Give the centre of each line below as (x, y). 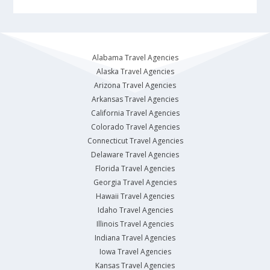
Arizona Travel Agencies (135, 86)
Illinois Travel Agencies (135, 224)
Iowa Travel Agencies (135, 252)
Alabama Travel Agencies (135, 58)
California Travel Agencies (135, 113)
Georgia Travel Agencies (135, 183)
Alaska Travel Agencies (135, 72)
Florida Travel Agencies (135, 169)
